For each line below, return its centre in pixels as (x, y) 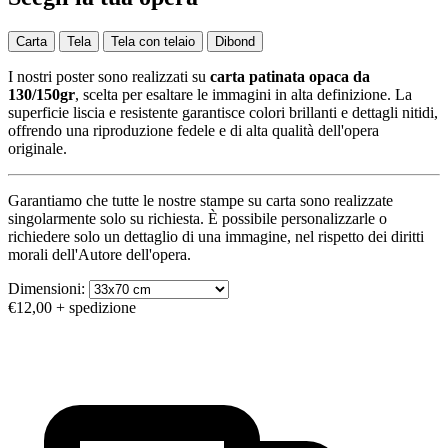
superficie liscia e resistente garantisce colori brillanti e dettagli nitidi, (223, 112)
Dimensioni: (46, 288)
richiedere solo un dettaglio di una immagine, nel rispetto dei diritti (216, 236)
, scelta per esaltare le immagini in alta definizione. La (243, 94)
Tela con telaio (153, 41)
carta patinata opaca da (290, 76)
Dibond (235, 41)
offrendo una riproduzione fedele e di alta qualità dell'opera (193, 130)
